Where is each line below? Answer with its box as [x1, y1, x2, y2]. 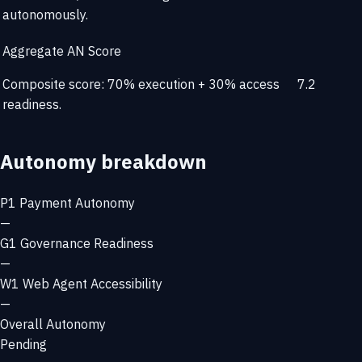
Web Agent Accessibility [23, 275, 162, 292]
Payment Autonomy [19, 194, 135, 211]
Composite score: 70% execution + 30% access [2, 76, 280, 93]
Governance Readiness [20, 234, 154, 251]
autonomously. [2, 6, 88, 23]
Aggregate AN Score [2, 43, 121, 60]
